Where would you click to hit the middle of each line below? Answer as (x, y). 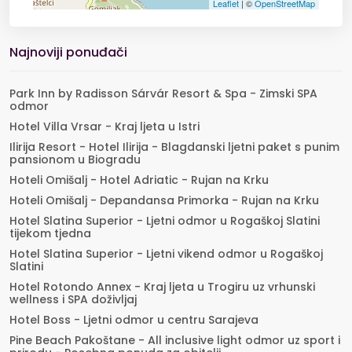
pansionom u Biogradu (75, 159)
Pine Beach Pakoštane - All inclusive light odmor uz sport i (175, 340)
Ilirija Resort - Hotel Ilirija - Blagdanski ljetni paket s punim (174, 147)
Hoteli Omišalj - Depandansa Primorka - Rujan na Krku (164, 200)
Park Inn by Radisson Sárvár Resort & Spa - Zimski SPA (163, 93)
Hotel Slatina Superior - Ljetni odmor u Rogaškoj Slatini (165, 221)
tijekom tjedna (50, 233)
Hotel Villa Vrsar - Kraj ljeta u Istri (104, 126)
